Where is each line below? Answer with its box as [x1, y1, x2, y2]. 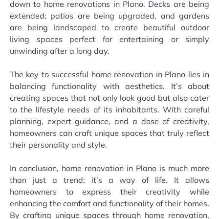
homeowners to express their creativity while [10, 186, 209, 197]
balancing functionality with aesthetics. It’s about [10, 81, 209, 91]
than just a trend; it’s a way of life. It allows [10, 175, 209, 185]
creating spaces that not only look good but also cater [10, 92, 209, 103]
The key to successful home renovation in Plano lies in [10, 69, 209, 79]
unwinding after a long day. [10, 45, 109, 56]
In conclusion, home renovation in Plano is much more [10, 163, 209, 173]
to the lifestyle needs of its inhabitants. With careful [10, 104, 209, 114]
